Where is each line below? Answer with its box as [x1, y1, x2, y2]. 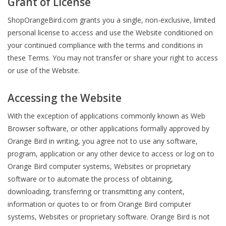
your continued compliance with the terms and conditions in [8, 40, 203, 50]
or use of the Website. [8, 65, 80, 75]
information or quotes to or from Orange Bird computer [8, 199, 191, 209]
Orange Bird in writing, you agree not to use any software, [8, 136, 198, 146]
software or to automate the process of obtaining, [8, 174, 173, 184]
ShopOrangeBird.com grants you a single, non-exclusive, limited [8, 15, 215, 25]
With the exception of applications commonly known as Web [8, 111, 205, 121]
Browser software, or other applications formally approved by [8, 124, 209, 134]
